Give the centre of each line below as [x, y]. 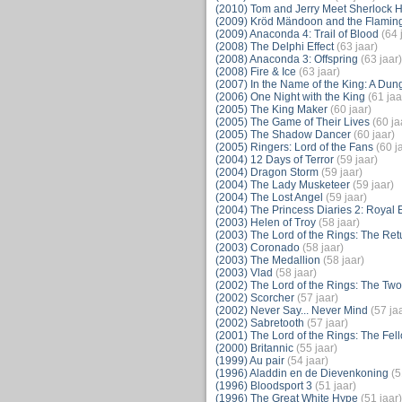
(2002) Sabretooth [259, 323]
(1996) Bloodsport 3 [263, 386]
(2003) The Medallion [267, 260]
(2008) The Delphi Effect [274, 47]
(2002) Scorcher [254, 298]
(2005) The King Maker [271, 109]
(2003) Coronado [257, 248]
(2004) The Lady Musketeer [282, 185]
